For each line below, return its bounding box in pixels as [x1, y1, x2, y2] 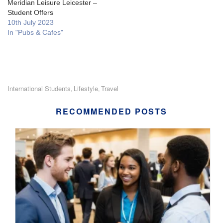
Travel [101, 83, 118, 93]
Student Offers [7, 8, 53, 16]
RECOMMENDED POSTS [56, 105, 167, 117]
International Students [7, 83, 71, 93]
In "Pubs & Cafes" [7, 28, 63, 36]
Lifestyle [74, 83, 98, 93]
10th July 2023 [7, 18, 54, 26]
